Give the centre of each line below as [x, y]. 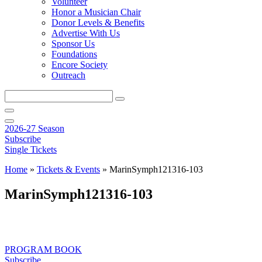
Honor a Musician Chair [96, 12]
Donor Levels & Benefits [98, 23]
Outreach [68, 75]
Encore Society [80, 65]
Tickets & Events [68, 169]
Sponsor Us [73, 44]
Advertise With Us [86, 33]
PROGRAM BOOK [43, 249]
